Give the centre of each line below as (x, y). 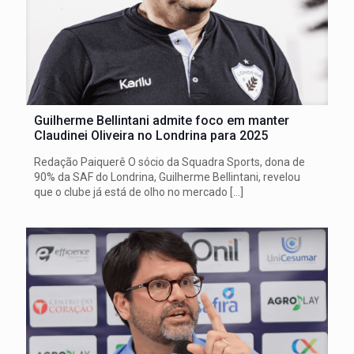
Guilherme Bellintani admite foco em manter (162, 121)
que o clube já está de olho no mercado (131, 192)
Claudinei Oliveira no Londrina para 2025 (151, 136)
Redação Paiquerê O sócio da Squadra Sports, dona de (169, 162)
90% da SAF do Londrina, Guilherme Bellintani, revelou (167, 177)
